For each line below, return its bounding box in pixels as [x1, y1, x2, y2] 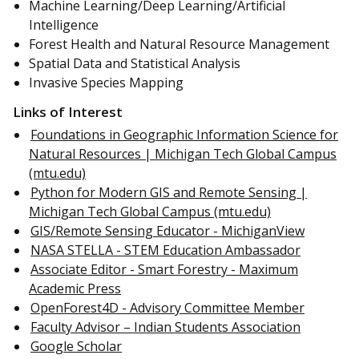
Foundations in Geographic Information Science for [30, 125, 338, 143]
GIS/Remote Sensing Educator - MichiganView [30, 221, 305, 240]
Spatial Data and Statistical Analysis [29, 54, 240, 73]
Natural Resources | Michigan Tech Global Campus [29, 144, 337, 163]
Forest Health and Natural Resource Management [29, 35, 329, 54]
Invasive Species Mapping [29, 74, 184, 92]
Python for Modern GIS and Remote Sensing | [30, 183, 307, 201]
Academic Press [29, 279, 121, 297]
